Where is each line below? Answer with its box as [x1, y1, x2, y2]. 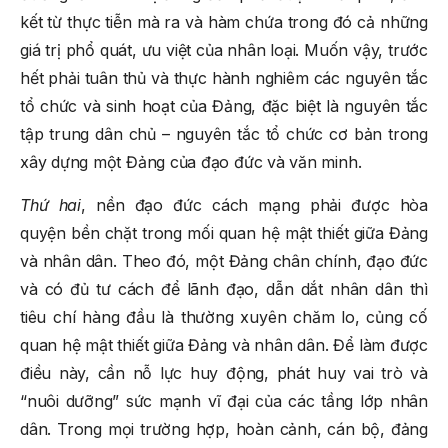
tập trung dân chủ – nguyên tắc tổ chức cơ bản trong [20, 123, 428, 144]
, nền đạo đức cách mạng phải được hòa [80, 194, 429, 215]
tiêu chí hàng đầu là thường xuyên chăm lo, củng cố [20, 306, 428, 327]
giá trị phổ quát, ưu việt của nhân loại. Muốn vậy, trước [20, 39, 428, 60]
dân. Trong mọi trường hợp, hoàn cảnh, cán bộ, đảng [20, 418, 428, 439]
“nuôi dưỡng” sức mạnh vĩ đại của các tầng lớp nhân [20, 390, 428, 411]
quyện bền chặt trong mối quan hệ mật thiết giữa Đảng [20, 222, 428, 243]
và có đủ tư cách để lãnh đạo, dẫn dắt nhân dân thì [20, 278, 428, 299]
